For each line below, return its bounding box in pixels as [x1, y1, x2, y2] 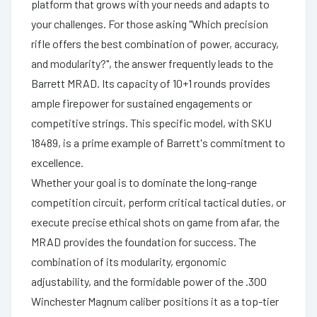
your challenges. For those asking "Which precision [31, 16, 268, 30]
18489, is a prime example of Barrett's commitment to [31, 135, 285, 149]
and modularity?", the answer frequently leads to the [31, 56, 273, 70]
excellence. [31, 155, 83, 169]
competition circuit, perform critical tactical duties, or [31, 195, 286, 209]
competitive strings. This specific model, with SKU [31, 115, 272, 129]
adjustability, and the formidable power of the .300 [31, 274, 267, 288]
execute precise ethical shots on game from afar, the [31, 214, 279, 229]
